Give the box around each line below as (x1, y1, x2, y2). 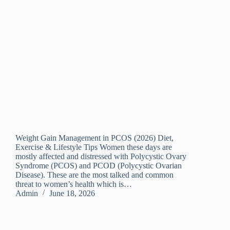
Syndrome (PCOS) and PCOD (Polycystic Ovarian (15, 161, 182, 170)
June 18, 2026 (49, 189, 95, 198)
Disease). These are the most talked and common (15, 170, 174, 180)
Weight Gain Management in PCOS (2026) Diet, (15, 133, 174, 143)
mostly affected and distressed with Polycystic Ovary (15, 152, 186, 161)
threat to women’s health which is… (15, 180, 132, 189)
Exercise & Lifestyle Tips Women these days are (15, 143, 172, 152)
